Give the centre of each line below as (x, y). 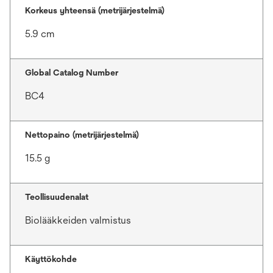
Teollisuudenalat (57, 197)
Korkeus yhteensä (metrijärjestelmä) (95, 10)
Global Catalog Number (72, 73)
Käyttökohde (51, 259)
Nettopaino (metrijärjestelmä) (82, 135)
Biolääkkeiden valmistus (78, 220)
